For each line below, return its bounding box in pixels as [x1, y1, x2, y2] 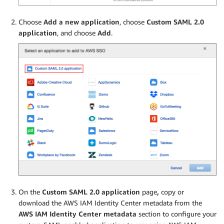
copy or [159, 187, 184, 196]
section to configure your [136, 209, 216, 218]
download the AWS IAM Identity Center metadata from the [18, 198, 202, 207]
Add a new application [43, 17, 119, 26]
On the [18, 187, 42, 196]
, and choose [57, 28, 97, 37]
